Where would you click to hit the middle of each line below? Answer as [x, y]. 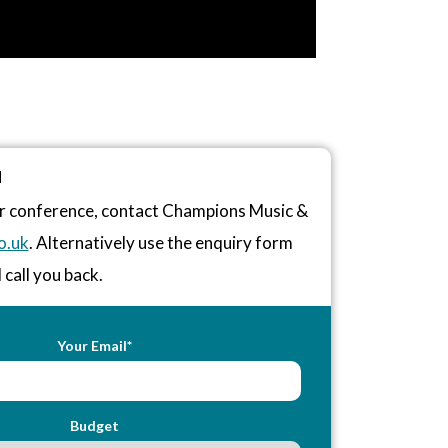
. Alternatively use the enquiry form [160, 242]
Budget [95, 425]
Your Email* [95, 345]
